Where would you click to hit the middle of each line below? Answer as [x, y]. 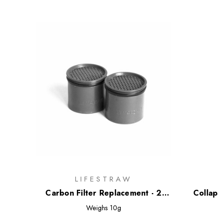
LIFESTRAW [104, 179]
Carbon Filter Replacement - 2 [104, 193]
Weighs [97, 208]
